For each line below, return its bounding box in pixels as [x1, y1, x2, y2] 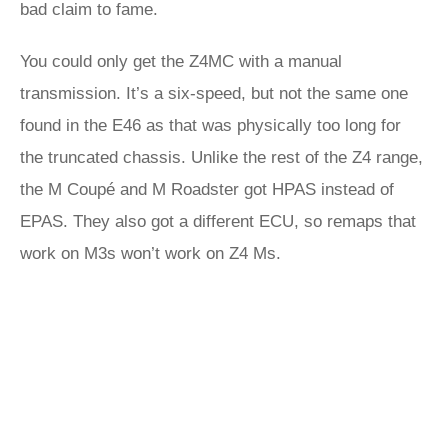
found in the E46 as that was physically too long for [20, 116, 401, 135]
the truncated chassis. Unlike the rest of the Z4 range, [20, 148, 423, 167]
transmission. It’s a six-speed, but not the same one [20, 84, 408, 103]
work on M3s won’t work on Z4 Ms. [20, 244, 281, 263]
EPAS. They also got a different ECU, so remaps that [20, 212, 416, 231]
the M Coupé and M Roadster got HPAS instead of [20, 180, 394, 199]
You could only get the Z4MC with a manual [20, 52, 342, 71]
